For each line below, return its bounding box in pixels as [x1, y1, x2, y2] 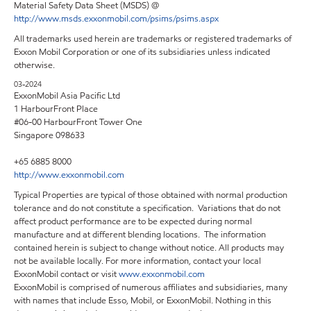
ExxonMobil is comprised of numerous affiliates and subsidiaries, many [14, 281, 287, 294]
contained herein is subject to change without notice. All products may [14, 242, 284, 254]
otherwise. [14, 59, 55, 72]
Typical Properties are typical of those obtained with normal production [14, 189, 287, 201]
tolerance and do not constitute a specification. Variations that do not [14, 202, 280, 215]
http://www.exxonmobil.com [14, 169, 124, 181]
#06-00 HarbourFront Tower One [14, 116, 142, 128]
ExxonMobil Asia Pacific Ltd [14, 90, 120, 102]
